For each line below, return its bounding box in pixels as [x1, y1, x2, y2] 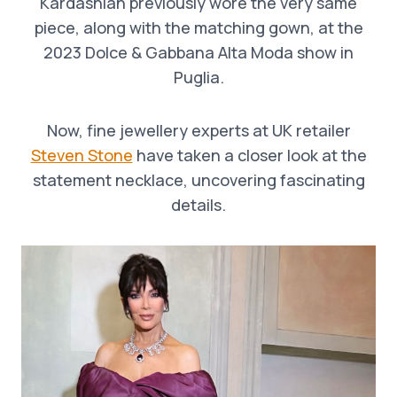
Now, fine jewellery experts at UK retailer [46, 120, 351, 142]
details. [171, 194, 226, 216]
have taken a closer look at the [132, 144, 367, 167]
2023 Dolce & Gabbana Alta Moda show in [43, 42, 354, 64]
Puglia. [173, 66, 224, 89]
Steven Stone [30, 144, 133, 167]
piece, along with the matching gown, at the [34, 17, 363, 39]
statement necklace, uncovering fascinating [32, 169, 365, 191]
